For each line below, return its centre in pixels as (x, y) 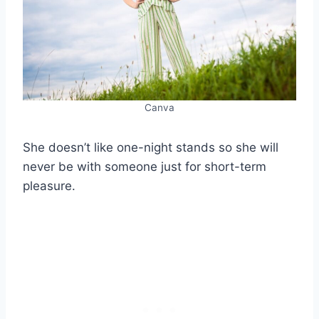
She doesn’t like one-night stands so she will (151, 148)
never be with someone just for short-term (145, 167)
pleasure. (49, 186)
